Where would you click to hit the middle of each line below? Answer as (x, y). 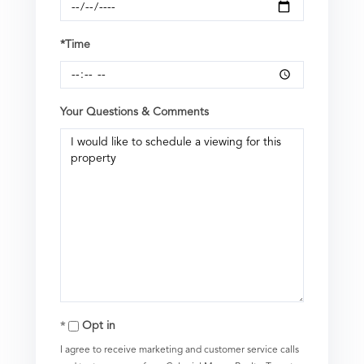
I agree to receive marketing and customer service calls (180, 350)
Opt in (99, 325)
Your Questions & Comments (134, 112)
